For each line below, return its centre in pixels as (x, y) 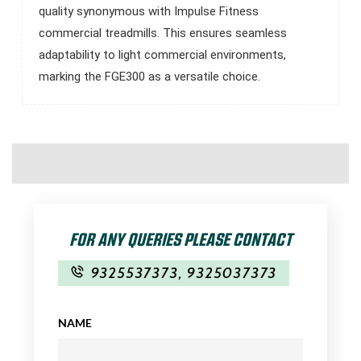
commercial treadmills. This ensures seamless (163, 33)
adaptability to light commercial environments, (162, 54)
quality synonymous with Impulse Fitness (149, 11)
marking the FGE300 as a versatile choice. (149, 76)
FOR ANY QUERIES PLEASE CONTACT (180, 238)
